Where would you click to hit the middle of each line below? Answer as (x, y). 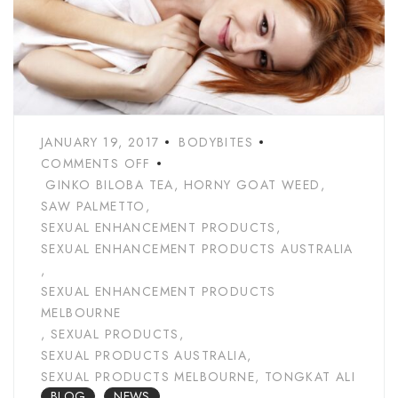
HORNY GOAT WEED (252, 185)
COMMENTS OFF (96, 164)
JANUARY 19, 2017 (100, 143)
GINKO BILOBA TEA (110, 185)
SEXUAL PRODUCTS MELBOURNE (148, 377)
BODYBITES (216, 143)
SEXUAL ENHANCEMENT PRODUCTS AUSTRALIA (197, 249)
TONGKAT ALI (310, 377)
